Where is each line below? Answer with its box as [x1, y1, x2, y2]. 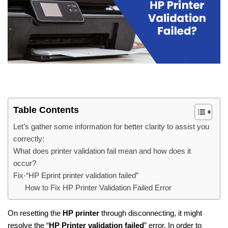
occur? [13, 159, 36, 168]
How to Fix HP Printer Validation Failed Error [24, 183, 172, 192]
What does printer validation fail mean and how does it [13, 147, 191, 156]
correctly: [13, 134, 44, 144]
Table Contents [13, 105, 79, 116]
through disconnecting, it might [99, 209, 202, 218]
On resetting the [8, 209, 63, 218]
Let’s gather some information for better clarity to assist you [13, 122, 209, 131]
